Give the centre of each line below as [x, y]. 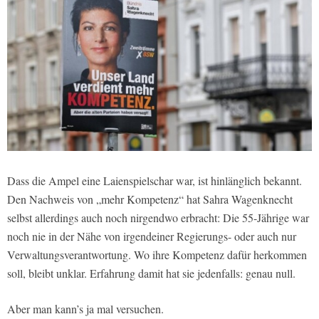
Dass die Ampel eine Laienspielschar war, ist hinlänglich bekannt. [155, 180]
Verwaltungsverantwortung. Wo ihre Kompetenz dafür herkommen [157, 254]
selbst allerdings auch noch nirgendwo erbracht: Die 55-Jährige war [158, 217]
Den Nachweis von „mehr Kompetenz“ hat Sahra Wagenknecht [150, 199]
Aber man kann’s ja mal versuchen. [85, 308]
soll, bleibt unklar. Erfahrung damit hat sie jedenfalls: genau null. [151, 273]
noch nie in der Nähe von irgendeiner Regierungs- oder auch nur [152, 236]
